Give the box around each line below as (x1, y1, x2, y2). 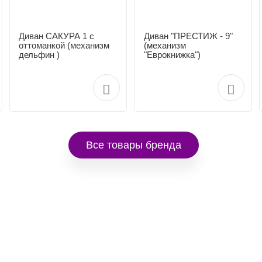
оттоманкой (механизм (19, 40, 110, 50)
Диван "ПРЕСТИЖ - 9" (143, 30, 233, 41)
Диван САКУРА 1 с (19, 30, 95, 41)
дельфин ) (19, 49, 60, 60)
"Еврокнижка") (143, 49, 201, 60)
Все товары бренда (86, 139, 182, 151)
